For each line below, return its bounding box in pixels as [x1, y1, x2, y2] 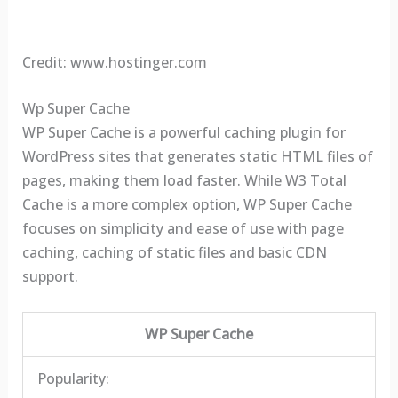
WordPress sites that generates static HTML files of [21, 147, 373, 167]
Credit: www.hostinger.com [21, 52, 207, 72]
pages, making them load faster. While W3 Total [21, 171, 346, 191]
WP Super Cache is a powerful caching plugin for [21, 123, 346, 143]
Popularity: [36, 369, 109, 389]
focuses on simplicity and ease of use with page [21, 219, 344, 239]
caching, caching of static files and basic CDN [21, 243, 327, 263]
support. [21, 267, 78, 287]
